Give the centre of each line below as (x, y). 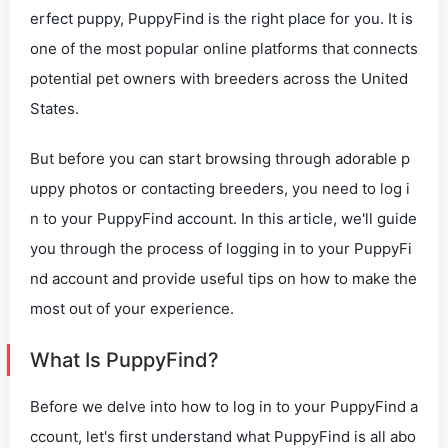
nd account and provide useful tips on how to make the (223, 278)
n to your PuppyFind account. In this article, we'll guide (223, 218)
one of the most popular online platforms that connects (224, 48)
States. (54, 108)
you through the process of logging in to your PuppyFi (221, 248)
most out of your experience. (132, 308)
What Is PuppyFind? (124, 360)
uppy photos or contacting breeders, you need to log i (220, 188)
